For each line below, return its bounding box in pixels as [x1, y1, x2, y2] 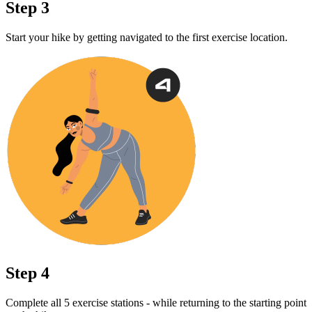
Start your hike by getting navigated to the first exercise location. [6, 31, 288, 43]
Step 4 [6, 263, 49, 282]
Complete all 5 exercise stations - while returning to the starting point [6, 296, 306, 309]
